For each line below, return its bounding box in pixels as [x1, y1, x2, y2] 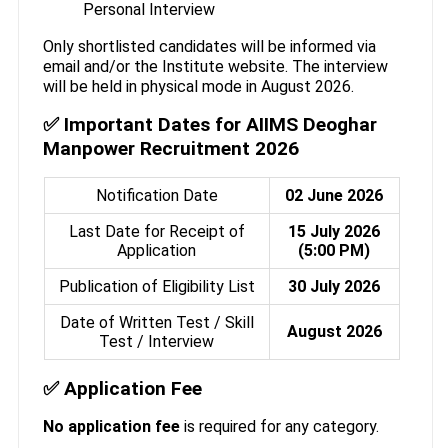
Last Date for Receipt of [68, 222, 245, 242]
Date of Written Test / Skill [59, 313, 254, 333]
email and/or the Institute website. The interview [42, 56, 388, 76]
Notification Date [95, 186, 218, 206]
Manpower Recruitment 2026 [42, 136, 299, 160]
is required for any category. [179, 417, 379, 437]
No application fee [42, 417, 180, 437]
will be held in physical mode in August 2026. [42, 76, 354, 96]
